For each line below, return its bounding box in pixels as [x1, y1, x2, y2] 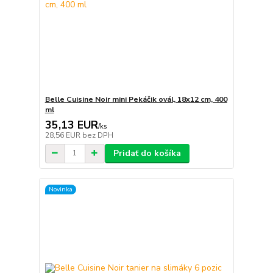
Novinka [48, 185, 73, 194]
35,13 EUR [44, 117, 98, 132]
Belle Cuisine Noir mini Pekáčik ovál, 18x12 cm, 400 [44, 94, 227, 104]
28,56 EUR [44, 130, 82, 140]
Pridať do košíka [113, 147, 181, 159]
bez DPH [82, 130, 113, 140]
